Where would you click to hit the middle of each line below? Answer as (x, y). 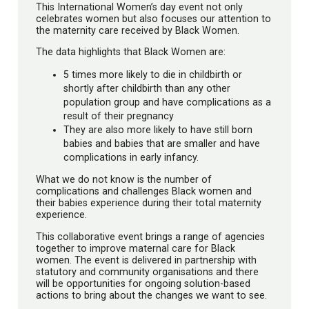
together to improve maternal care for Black (136, 248)
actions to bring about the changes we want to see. (151, 295)
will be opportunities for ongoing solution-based (143, 283)
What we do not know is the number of (124, 180)
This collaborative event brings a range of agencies (150, 236)
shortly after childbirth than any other (147, 89)
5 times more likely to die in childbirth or (153, 75)
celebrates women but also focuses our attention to (153, 18)
